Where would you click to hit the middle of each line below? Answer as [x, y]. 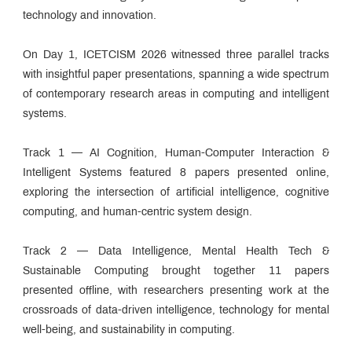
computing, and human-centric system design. [137, 212]
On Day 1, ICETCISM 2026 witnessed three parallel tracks [176, 55]
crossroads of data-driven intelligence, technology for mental [176, 310]
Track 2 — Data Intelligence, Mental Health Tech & [176, 251]
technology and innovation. [90, 16]
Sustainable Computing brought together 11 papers [176, 271]
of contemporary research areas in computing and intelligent [176, 94]
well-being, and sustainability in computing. [129, 330]
